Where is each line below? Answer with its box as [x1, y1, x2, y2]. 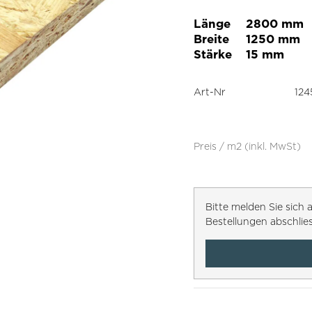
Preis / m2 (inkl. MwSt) [193, 141, 301, 151]
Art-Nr [193, 86, 226, 97]
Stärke [193, 47, 232, 61]
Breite [193, 32, 229, 45]
